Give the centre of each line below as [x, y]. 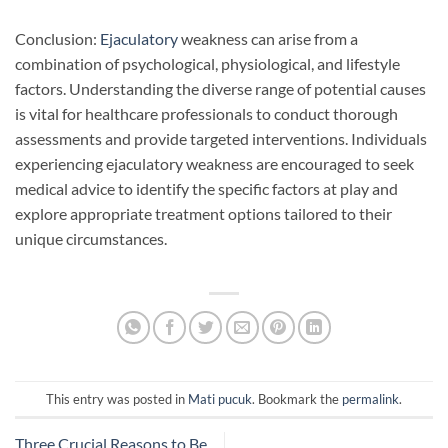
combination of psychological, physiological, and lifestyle [207, 63]
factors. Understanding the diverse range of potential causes [220, 88]
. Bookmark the [297, 398]
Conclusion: [57, 38]
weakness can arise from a [268, 38]
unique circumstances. [91, 238]
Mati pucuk [220, 398]
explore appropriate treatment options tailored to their [203, 213]
